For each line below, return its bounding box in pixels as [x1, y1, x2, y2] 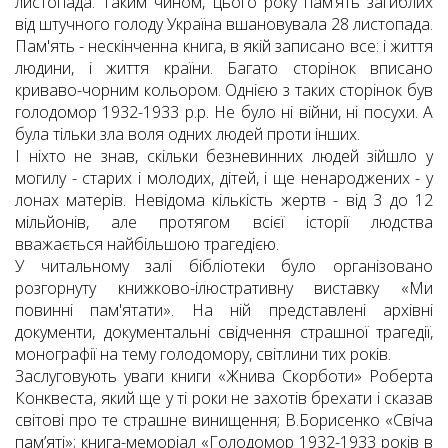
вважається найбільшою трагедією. [15, 233, 279, 256]
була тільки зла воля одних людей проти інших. [15, 123, 360, 146]
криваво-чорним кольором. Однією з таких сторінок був [15, 79, 433, 102]
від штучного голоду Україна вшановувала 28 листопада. [15, 13, 433, 36]
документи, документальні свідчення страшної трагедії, [15, 321, 433, 344]
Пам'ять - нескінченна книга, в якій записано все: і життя [15, 35, 433, 58]
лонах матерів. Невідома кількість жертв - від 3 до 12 [15, 189, 433, 212]
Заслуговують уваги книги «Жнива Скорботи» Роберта [15, 365, 433, 388]
